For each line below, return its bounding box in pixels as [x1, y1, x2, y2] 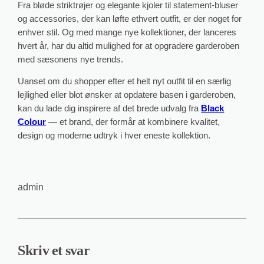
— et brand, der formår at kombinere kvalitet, [46, 117, 220, 127]
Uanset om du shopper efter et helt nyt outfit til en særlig [18, 77, 232, 87]
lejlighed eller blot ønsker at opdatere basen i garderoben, [18, 90, 236, 100]
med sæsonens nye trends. [18, 54, 124, 64]
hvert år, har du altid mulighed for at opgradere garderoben [18, 41, 240, 51]
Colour [18, 117, 47, 127]
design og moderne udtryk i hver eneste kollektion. [18, 131, 211, 141]
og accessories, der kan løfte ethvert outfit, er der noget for [18, 14, 242, 24]
